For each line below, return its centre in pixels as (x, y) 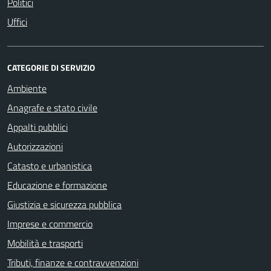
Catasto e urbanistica (50, 165)
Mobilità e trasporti (45, 243)
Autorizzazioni (35, 146)
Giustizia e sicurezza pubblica (64, 204)
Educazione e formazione (57, 185)
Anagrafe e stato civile (52, 107)
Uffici (17, 21)
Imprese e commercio (50, 224)
